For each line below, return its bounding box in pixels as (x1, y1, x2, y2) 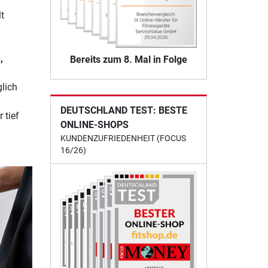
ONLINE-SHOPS (60, 118, 129, 130)
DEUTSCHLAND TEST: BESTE (60, 104, 187, 116)
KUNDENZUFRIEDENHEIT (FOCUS (60, 133, 186, 143)
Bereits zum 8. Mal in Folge (69, 53, 187, 65)
